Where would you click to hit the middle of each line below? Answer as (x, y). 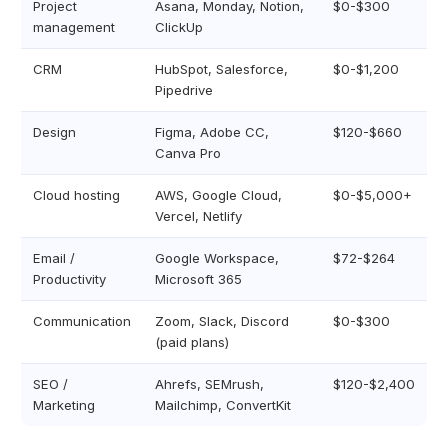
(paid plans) (192, 342)
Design (54, 132)
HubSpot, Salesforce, (221, 69)
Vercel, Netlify (198, 216)
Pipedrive (184, 90)
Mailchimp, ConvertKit (223, 405)
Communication (82, 321)
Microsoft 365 (198, 279)
